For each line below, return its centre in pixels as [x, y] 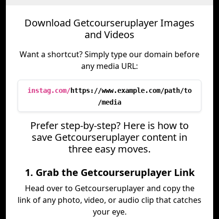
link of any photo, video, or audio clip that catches [109, 200]
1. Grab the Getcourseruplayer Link [109, 172]
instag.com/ [49, 90]
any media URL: [109, 66]
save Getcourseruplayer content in [109, 137]
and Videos [109, 34]
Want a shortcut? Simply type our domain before [109, 54]
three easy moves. [109, 149]
